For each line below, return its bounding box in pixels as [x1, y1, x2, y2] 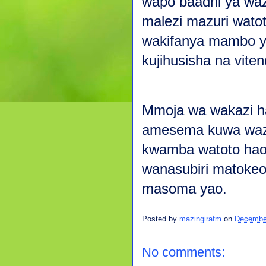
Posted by [142, 214, 179, 224]
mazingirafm [179, 214, 221, 224]
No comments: [142, 245, 225, 259]
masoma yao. [142, 180, 227, 197]
